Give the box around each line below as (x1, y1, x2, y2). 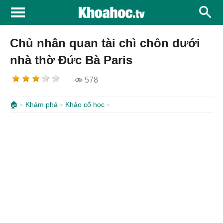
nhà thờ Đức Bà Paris (10, 53, 132, 67)
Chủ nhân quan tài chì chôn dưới (10, 36, 200, 50)
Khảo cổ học (65, 101, 105, 109)
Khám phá (25, 101, 58, 109)
